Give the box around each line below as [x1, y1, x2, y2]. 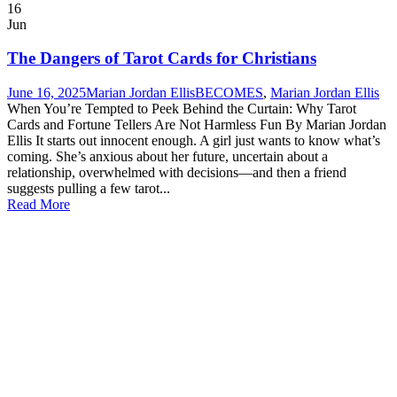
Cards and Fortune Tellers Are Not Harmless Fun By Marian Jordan [7, 117, 386, 133]
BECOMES [195, 85, 263, 101]
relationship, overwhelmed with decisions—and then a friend [7, 165, 346, 181]
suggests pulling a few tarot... [7, 181, 170, 197]
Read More [7, 197, 70, 213]
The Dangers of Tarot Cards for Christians [7, 49, 316, 68]
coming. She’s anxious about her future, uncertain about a [7, 149, 328, 165]
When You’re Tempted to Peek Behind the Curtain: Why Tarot [7, 101, 356, 117]
